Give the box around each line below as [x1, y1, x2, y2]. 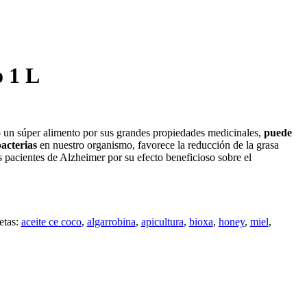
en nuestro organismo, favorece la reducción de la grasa [36, 138, 279, 151]
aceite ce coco [21, 215, 82, 228]
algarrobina [86, 215, 136, 228]
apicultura [140, 215, 184, 228]
